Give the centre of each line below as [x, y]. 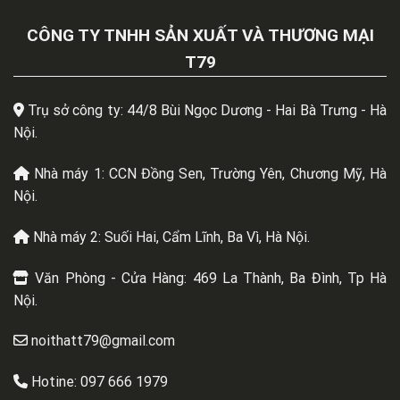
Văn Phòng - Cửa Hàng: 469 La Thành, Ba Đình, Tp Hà [211, 278]
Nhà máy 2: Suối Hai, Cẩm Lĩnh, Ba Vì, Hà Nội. [171, 237]
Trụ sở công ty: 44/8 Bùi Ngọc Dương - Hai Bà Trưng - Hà [208, 111]
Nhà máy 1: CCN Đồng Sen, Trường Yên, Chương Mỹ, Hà [211, 173]
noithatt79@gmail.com [103, 341]
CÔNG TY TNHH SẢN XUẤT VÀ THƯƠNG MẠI [200, 36]
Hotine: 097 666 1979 [100, 382]
